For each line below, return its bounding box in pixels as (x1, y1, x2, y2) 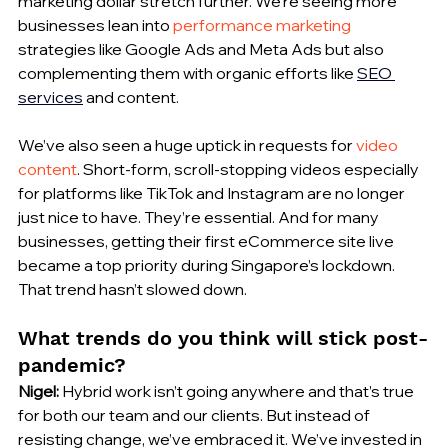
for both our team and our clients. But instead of (18, 405, 373, 426)
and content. (83, 87, 179, 108)
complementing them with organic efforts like (18, 63, 357, 84)
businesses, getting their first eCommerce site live (18, 231, 397, 252)
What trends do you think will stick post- (18, 326, 428, 351)
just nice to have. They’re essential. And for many (18, 207, 382, 228)
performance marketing (173, 15, 351, 36)
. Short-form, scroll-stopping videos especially (77, 159, 422, 180)
